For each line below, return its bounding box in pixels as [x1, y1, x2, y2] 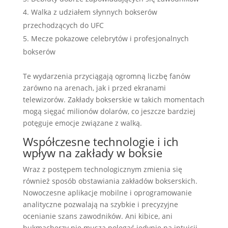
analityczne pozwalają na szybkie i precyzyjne [22, 199, 178, 209]
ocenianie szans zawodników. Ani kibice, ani [22, 211, 173, 221]
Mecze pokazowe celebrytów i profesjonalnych [31, 34, 189, 43]
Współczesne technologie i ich [22, 134, 179, 149]
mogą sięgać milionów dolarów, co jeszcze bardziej [22, 106, 195, 116]
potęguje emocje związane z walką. [22, 118, 142, 128]
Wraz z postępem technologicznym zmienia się [22, 164, 182, 174]
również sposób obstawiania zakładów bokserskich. [22, 176, 197, 186]
